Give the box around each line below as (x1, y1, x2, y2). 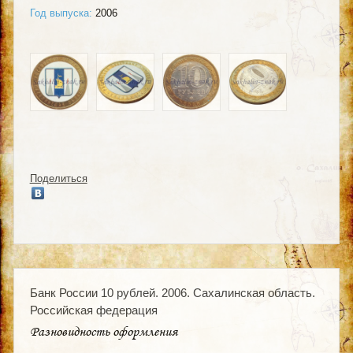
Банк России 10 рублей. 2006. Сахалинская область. (29, 285, 315, 299)
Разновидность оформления (29, 322, 177, 340)
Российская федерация (29, 303, 158, 317)
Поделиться (29, 172, 87, 184)
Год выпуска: (29, 6, 92, 19)
